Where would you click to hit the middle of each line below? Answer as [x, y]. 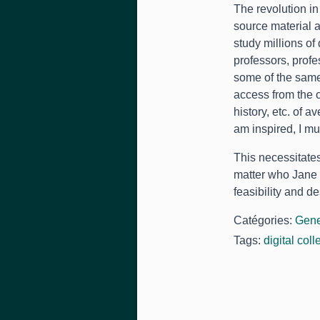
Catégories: [264, 220]
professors [260, 60]
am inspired [263, 129]
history [250, 112]
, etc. [280, 112]
